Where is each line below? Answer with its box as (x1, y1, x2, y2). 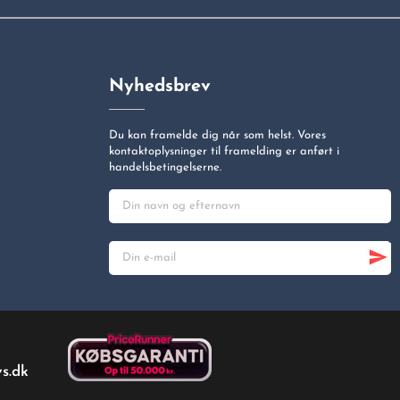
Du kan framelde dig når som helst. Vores (109, 129, 326, 141)
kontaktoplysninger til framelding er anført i (109, 145, 339, 157)
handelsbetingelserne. (109, 161, 221, 173)
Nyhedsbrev (109, 77, 211, 96)
